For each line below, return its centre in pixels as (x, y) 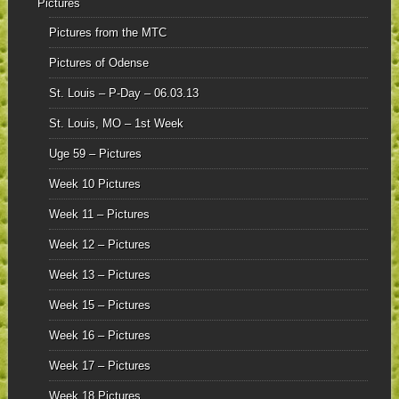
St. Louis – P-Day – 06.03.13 (123, 94)
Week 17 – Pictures (99, 366)
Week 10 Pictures (94, 184)
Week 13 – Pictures (99, 275)
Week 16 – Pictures (99, 336)
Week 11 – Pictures (99, 215)
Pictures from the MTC (107, 33)
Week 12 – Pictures (99, 245)
